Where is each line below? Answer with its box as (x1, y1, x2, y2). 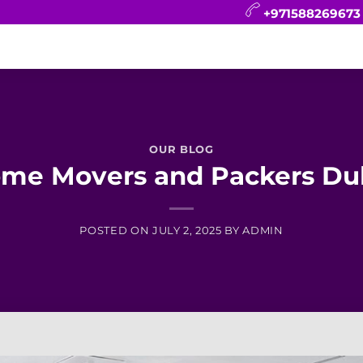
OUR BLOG (149, 143, 214, 156)
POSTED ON (79, 224, 152, 237)
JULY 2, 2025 (152, 224, 222, 237)
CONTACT (12, 37, 88, 55)
